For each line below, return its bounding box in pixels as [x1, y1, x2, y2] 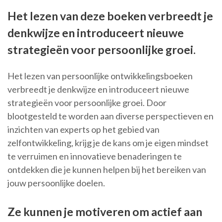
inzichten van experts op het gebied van [7, 124, 160, 135]
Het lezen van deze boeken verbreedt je [7, 9, 213, 23]
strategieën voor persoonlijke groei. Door [7, 97, 166, 109]
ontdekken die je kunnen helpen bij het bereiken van [7, 164, 206, 175]
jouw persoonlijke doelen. [7, 177, 105, 189]
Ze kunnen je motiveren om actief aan [7, 205, 202, 219]
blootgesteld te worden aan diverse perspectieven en [7, 111, 214, 122]
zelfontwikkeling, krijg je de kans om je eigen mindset [7, 137, 209, 149]
